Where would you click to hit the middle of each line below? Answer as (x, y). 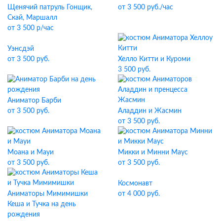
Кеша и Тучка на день (42, 204)
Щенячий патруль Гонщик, (50, 7)
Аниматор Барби (34, 100)
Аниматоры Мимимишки (48, 194)
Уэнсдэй (21, 49)
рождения (24, 214)
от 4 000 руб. (139, 194)
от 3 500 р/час (31, 28)
